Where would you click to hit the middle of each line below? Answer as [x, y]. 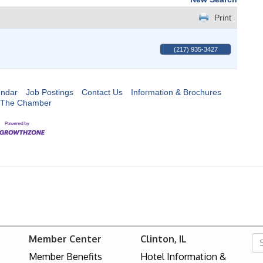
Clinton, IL [163, 239]
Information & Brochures [176, 92]
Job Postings [50, 92]
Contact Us [102, 92]
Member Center [65, 239]
